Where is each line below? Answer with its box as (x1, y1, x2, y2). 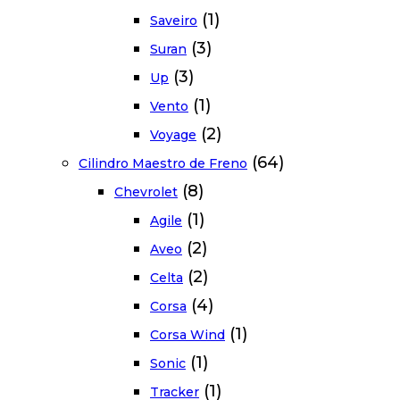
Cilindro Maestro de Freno (79, 155, 247, 172)
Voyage (150, 127, 196, 144)
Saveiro (150, 12, 197, 29)
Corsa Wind (150, 327, 225, 344)
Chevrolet (114, 184, 178, 201)
